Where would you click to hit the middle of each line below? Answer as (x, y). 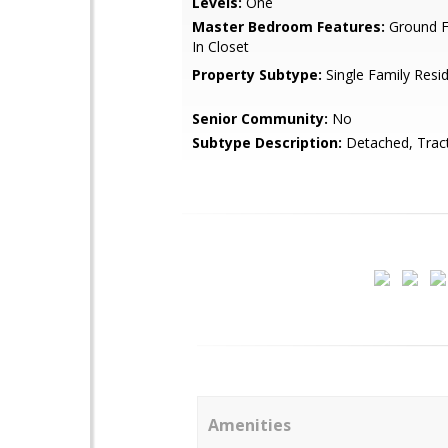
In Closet (220, 46)
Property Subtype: (257, 74)
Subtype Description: (267, 142)
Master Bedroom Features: (288, 26)
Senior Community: (260, 118)
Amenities (249, 425)
